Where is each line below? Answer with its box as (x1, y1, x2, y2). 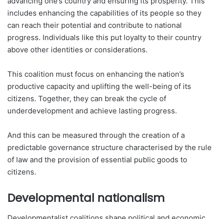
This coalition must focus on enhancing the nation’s (7, 69, 184, 79)
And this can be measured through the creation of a (7, 131, 185, 140)
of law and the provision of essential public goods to (7, 155, 187, 164)
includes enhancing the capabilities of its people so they (7, 8, 201, 18)
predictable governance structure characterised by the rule (7, 143, 212, 152)
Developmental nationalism (7, 190, 165, 206)
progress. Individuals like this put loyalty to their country (7, 33, 201, 42)
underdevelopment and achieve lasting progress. (7, 106, 177, 115)
